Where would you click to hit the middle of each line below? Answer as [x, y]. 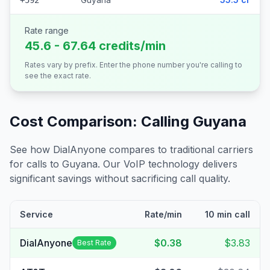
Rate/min [163, 214]
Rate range [47, 30]
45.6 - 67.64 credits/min [95, 46]
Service [36, 214]
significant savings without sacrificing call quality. [120, 178]
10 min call [228, 214]
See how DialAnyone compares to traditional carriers [131, 149]
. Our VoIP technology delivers [168, 164]
